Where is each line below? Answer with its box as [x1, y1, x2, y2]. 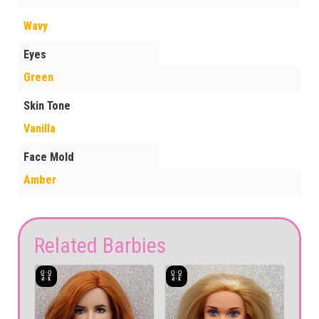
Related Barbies [34, 233, 166, 258]
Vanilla [23, 122, 56, 136]
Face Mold [23, 150, 74, 164]
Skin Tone [23, 99, 70, 113]
